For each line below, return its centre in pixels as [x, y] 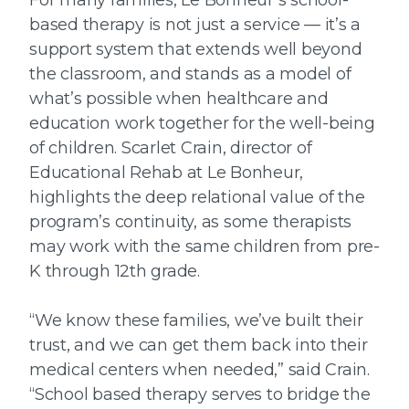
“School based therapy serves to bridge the [200, 394]
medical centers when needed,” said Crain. [199, 369]
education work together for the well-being [202, 123]
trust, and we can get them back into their [199, 345]
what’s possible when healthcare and [179, 98]
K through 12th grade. [115, 271]
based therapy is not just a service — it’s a [195, 24]
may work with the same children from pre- [204, 246]
